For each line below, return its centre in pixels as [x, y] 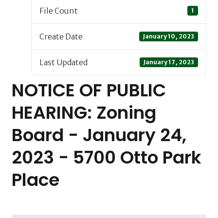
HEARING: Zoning [84, 113]
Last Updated [64, 62]
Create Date [61, 36]
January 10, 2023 [169, 36]
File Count [59, 11]
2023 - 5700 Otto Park [107, 157]
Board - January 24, [99, 135]
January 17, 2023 [169, 62]
